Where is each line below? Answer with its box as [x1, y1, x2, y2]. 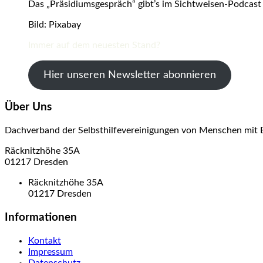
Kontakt [28, 235, 61, 245]
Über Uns [5, 102, 52, 113]
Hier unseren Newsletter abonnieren [43, 69, 216, 80]
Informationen [5, 211, 77, 223]
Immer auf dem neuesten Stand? [28, 40, 160, 50]
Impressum [28, 247, 73, 257]
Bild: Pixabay [28, 19, 81, 29]
